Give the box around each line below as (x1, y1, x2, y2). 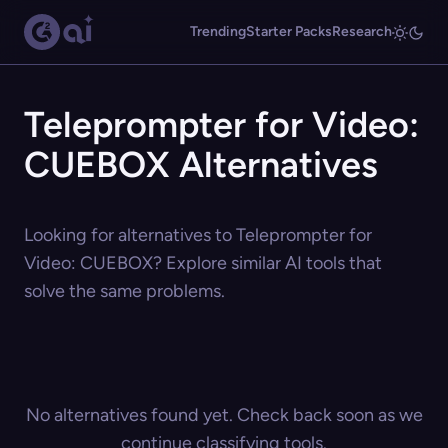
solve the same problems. (24, 280, 225, 302)
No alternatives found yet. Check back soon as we (25, 404, 423, 426)
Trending (190, 23, 246, 40)
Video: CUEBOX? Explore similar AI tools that (24, 252, 382, 274)
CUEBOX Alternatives (24, 143, 378, 186)
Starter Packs (246, 23, 332, 40)
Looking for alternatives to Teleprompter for (24, 224, 372, 246)
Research (332, 23, 392, 40)
